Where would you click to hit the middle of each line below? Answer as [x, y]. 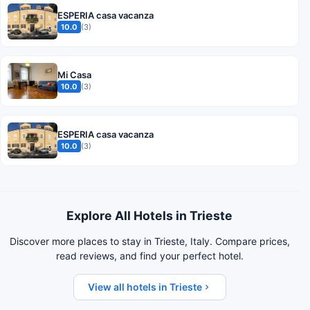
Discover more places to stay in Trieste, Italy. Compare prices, [149, 241]
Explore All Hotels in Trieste [149, 215]
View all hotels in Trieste [145, 286]
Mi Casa [74, 74]
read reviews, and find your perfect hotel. [149, 255]
